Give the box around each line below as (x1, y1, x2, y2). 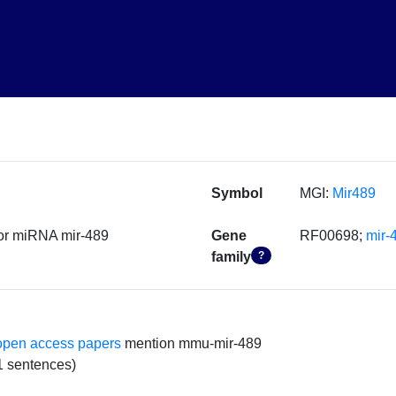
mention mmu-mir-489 (121, 335, 263, 351)
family (211, 249, 251, 265)
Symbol (211, 186, 263, 202)
